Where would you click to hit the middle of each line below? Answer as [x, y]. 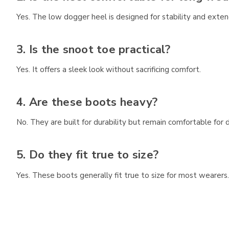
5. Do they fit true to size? [87, 155]
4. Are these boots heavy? [87, 102]
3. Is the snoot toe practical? [94, 49]
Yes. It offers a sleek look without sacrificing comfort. [109, 70]
